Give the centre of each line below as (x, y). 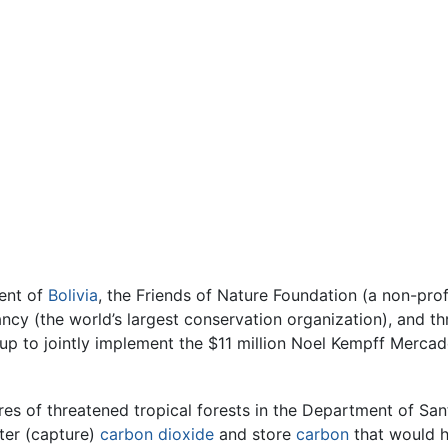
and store (255, 433)
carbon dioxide (157, 433)
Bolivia (73, 295)
